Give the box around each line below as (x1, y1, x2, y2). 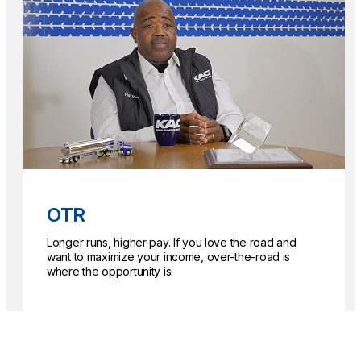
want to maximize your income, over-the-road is (47, 250, 291, 264)
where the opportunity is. (47, 264, 174, 279)
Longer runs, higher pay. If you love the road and (47, 235, 297, 250)
